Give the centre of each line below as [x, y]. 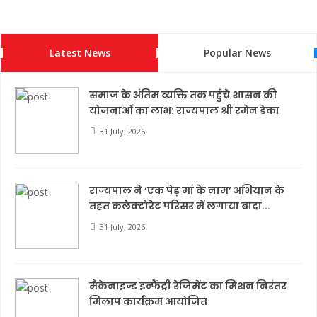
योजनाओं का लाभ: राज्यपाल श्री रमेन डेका [184, 111]
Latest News [80, 53]
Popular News [237, 53]
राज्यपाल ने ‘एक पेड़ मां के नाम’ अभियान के [187, 191]
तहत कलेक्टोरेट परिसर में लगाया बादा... [180, 206]
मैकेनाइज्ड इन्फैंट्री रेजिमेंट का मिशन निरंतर [188, 286]
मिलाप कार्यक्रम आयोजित [148, 302]
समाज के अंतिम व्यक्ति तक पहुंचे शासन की [183, 95]
